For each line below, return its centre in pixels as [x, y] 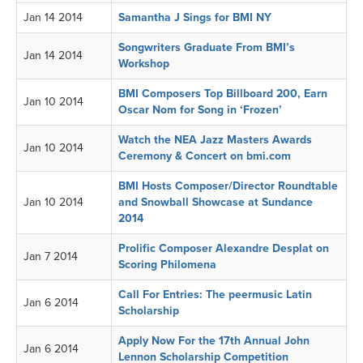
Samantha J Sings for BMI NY [195, 17]
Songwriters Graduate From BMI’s [207, 47]
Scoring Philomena [167, 265]
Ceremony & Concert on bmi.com [205, 156]
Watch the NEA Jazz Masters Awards [215, 140]
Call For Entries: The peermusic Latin [215, 295]
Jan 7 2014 [52, 256]
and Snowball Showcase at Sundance [216, 202]
